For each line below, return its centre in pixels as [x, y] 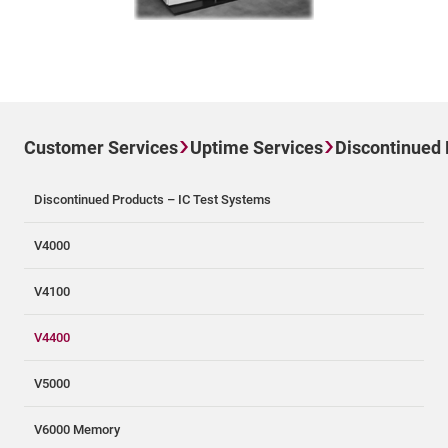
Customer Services [101, 147]
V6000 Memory [77, 429]
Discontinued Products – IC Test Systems [152, 199]
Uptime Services [256, 147]
